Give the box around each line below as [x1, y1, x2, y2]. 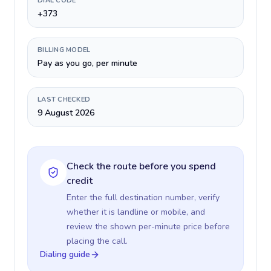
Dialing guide [40, 249, 90, 260]
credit [67, 174, 93, 188]
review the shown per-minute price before [67, 221, 230, 232]
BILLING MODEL [38, 45, 91, 54]
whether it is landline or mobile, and [67, 206, 205, 218]
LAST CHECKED [38, 95, 91, 104]
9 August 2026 [38, 107, 94, 119]
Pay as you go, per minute [38, 57, 137, 69]
